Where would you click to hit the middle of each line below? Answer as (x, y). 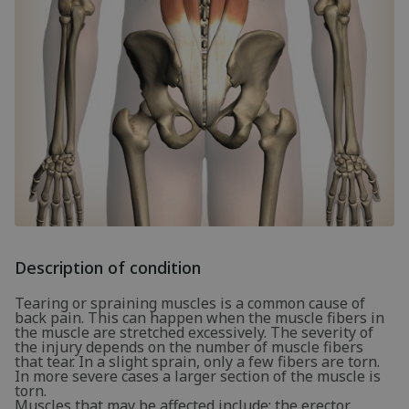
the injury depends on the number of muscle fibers (189, 346)
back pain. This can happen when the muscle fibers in (199, 317)
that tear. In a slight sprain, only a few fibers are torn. (197, 361)
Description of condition (108, 267)
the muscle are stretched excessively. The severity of (194, 332)
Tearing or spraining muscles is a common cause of (190, 303)
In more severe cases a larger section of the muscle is (198, 376)
